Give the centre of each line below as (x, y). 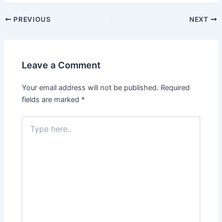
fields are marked (52, 99)
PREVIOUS (31, 19)
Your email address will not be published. (90, 87)
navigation (21, 30)
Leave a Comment (61, 65)
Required (175, 87)
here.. (31, 130)
